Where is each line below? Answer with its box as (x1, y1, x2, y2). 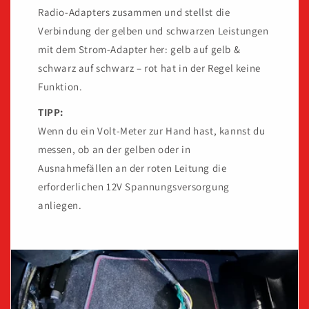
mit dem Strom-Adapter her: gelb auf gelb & (38, 43, 241, 57)
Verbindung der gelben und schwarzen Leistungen (38, 24, 269, 38)
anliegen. (38, 199, 82, 212)
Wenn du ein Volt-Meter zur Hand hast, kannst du (38, 124, 266, 138)
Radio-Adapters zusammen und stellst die (38, 6, 230, 19)
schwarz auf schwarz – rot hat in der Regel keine (38, 61, 261, 75)
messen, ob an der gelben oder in (38, 143, 191, 157)
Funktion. (38, 80, 83, 94)
